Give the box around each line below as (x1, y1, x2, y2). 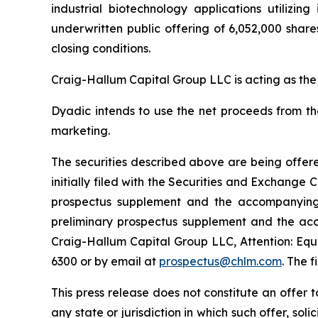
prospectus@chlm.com (159, 253, 282, 268)
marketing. (51, 123, 110, 138)
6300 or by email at (51, 253, 159, 268)
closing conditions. (51, 40, 150, 55)
